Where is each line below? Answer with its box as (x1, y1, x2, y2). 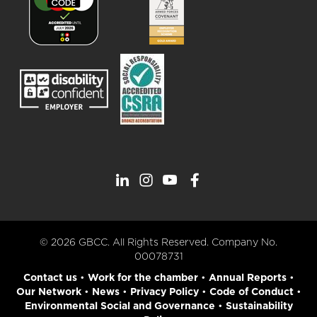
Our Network (16, 286, 81, 298)
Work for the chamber (87, 272, 198, 284)
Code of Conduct (209, 286, 294, 298)
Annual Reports (208, 272, 287, 284)
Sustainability (225, 300, 293, 312)
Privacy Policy (129, 286, 199, 298)
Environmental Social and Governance (24, 300, 215, 312)
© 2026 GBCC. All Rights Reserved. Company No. (40, 236, 277, 248)
